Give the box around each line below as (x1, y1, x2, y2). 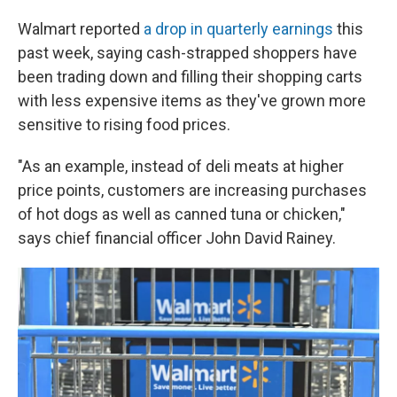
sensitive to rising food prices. (18, 115, 230, 134)
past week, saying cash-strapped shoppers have (18, 43, 357, 62)
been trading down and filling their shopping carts (18, 67, 362, 86)
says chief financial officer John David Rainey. (18, 229, 336, 247)
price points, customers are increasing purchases (18, 181, 367, 199)
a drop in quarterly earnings (144, 19, 337, 38)
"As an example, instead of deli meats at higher (18, 157, 344, 175)
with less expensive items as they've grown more (18, 91, 366, 110)
